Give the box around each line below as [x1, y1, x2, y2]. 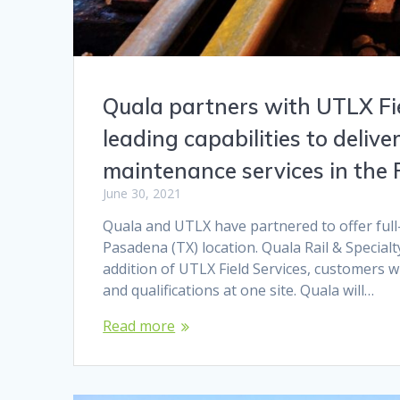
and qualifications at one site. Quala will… [103, 279, 375, 300]
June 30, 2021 [103, 184, 182, 202]
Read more [103, 315, 176, 336]
